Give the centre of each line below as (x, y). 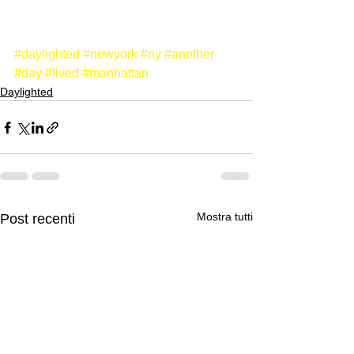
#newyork (110, 54)
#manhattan (115, 73)
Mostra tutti (225, 217)
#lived (62, 73)
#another (189, 54)
